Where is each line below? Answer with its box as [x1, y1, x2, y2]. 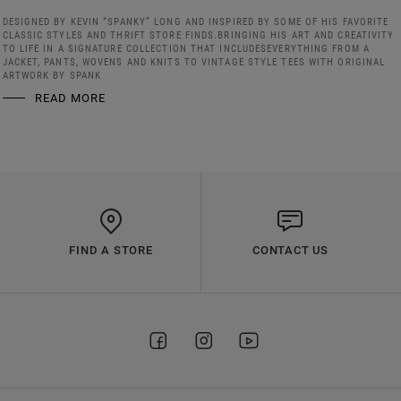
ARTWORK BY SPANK [2, 70, 102, 82]
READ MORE [34, 91, 106, 106]
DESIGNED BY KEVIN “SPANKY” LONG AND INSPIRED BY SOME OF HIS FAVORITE [2, 16, 389, 29]
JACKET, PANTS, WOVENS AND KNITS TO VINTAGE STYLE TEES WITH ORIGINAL [2, 56, 386, 69]
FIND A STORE [69, 243, 153, 258]
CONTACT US [252, 243, 328, 258]
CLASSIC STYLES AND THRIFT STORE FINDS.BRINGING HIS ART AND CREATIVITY [2, 30, 395, 42]
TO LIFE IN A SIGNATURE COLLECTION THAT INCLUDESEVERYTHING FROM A [2, 43, 370, 55]
